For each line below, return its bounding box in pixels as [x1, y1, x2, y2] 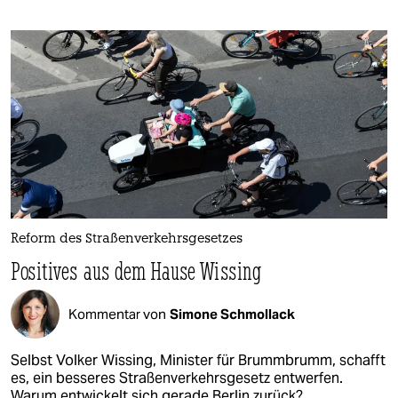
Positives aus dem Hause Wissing [11, 255, 261, 287]
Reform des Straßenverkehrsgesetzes [11, 233, 243, 247]
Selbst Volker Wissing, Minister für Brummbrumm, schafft [11, 351, 386, 370]
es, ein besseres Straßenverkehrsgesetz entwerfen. [11, 369, 343, 388]
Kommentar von [68, 305, 166, 322]
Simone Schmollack [170, 305, 295, 322]
